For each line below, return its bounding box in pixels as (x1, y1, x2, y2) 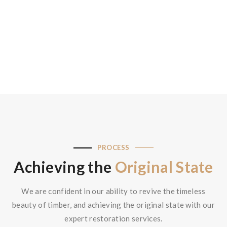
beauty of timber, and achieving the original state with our (12, 200, 215, 209)
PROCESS (97, 143, 130, 152)
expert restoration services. (64, 214, 163, 223)
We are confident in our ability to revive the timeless (21, 186, 206, 196)
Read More (15, 24, 54, 33)
